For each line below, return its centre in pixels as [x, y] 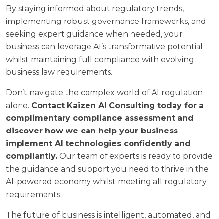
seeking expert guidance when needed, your [94, 34]
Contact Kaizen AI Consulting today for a [118, 105]
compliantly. [32, 156]
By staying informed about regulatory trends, [95, 8]
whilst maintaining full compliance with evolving [100, 59]
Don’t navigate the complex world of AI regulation [104, 92]
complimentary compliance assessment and [100, 118]
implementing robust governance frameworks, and [106, 21]
